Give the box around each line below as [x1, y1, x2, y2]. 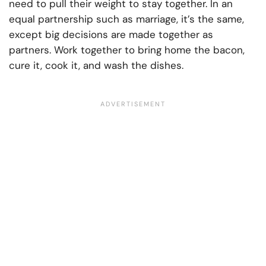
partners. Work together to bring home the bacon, [9, 43, 245, 57]
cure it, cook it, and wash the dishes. [9, 59, 183, 72]
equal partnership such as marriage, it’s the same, [9, 12, 244, 26]
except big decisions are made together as [9, 28, 213, 42]
